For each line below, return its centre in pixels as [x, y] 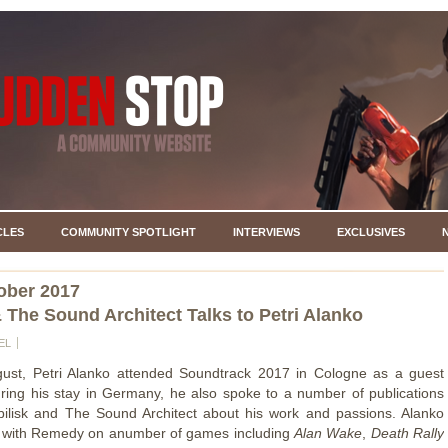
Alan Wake [328, 432]
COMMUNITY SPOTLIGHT [128, 232]
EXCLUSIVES [370, 232]
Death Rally [407, 432]
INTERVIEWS [266, 232]
